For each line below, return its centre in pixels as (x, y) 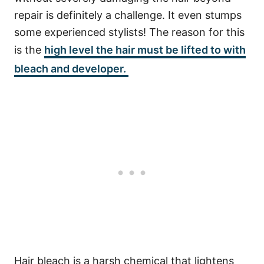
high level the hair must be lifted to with (145, 50)
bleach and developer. (71, 69)
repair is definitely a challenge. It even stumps (128, 15)
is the (29, 50)
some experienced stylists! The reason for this (129, 32)
